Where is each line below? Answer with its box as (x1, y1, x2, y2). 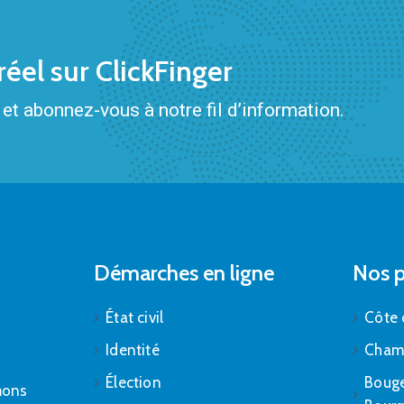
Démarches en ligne (94, 260, 274, 287)
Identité (106, 341, 160, 360)
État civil (106, 308, 164, 327)
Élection (106, 373, 161, 392)
